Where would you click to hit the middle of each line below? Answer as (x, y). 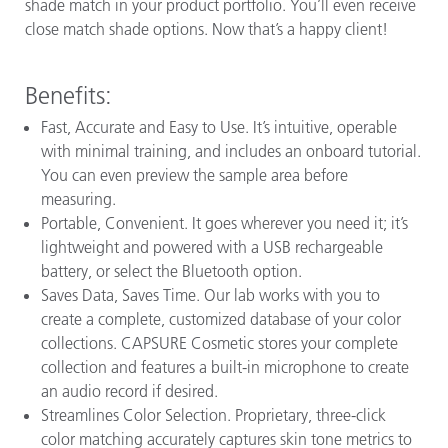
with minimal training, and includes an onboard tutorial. (231, 150)
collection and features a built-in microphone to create (225, 366)
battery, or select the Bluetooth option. (171, 270)
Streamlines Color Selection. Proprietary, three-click (213, 414)
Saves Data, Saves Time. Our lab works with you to (210, 294)
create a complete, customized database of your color (221, 318)
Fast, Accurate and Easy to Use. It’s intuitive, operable (219, 126)
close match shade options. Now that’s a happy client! (206, 29)
